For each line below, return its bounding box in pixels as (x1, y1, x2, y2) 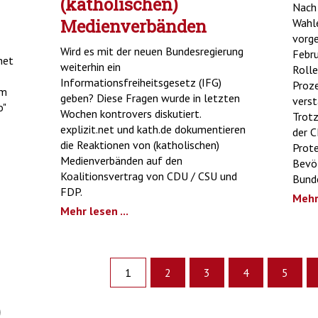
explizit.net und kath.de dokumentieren (60, 121, 246, 136)
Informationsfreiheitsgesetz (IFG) (60, 75, 222, 89)
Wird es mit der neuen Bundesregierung (60, 43, 244, 58)
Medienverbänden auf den (60, 153, 183, 168)
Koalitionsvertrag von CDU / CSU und (60, 168, 238, 183)
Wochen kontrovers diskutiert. (60, 106, 202, 121)
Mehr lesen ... (60, 203, 129, 218)
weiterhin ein (60, 59, 121, 74)
